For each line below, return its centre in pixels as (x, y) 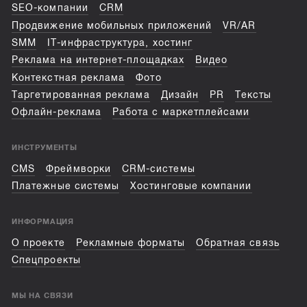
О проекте (38, 243)
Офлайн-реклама (57, 112)
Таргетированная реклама (81, 95)
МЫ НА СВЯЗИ (42, 295)
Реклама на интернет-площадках (98, 60)
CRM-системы (158, 169)
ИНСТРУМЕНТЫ (45, 148)
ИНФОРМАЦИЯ (43, 222)
